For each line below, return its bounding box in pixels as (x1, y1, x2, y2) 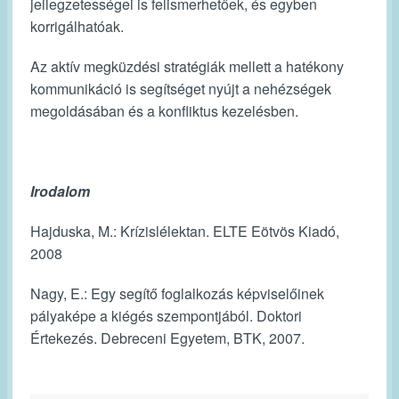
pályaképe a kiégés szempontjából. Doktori (30, 305, 302, 327)
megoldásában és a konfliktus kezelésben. (30, 101, 298, 122)
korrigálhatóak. (30, 16, 124, 37)
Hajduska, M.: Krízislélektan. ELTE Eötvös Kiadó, (30, 221, 339, 242)
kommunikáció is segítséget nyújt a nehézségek (30, 78, 331, 100)
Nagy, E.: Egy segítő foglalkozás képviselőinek (30, 283, 324, 305)
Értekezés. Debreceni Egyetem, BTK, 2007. (30, 328, 305, 349)
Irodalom (30, 181, 90, 202)
